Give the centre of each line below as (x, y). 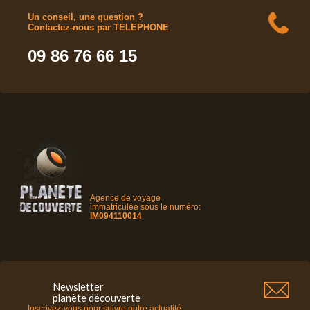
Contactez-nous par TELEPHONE (98, 27)
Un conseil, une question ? (85, 17)
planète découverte (97, 298)
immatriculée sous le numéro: (145, 207)
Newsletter (79, 286)
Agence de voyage (125, 198)
